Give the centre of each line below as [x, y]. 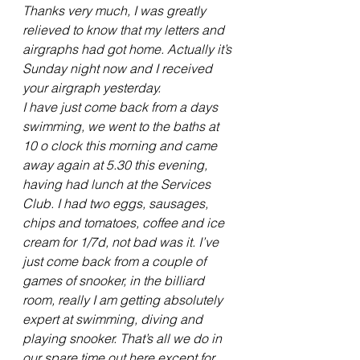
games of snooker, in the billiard [115, 280]
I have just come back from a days [122, 106]
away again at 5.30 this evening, [117, 164]
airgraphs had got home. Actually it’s [129, 49]
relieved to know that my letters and [125, 29]
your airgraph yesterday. [92, 87]
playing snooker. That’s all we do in [124, 338]
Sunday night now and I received [119, 68]
